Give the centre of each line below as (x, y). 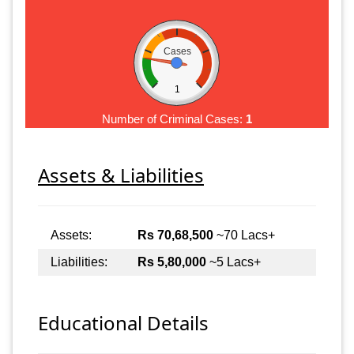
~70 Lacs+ (244, 235)
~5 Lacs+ (233, 262)
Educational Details (123, 323)
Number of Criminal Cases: (174, 119)
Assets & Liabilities (121, 175)
